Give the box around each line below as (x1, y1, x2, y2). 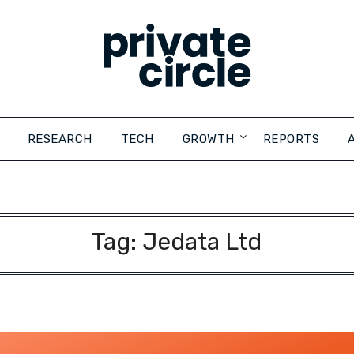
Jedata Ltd (142, 228, 262, 256)
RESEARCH (27, 132, 92, 146)
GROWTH (182, 132, 235, 146)
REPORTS (262, 132, 319, 146)
